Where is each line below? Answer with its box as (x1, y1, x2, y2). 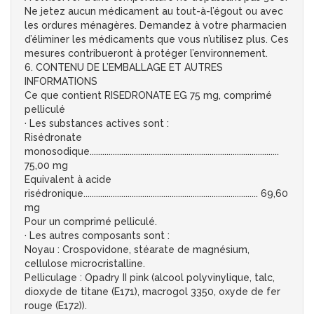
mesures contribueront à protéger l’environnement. (25, 48, 268, 60)
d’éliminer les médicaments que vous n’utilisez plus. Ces (25, 34, 289, 46)
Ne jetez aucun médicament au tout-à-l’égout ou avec (25, 6, 283, 18)
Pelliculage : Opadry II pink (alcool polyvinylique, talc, (25, 272, 275, 284)
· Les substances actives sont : (25, 118, 169, 130)
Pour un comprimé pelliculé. (25, 216, 157, 228)
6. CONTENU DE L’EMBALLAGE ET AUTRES (25, 62, 223, 74)
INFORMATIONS (25, 76, 97, 88)
